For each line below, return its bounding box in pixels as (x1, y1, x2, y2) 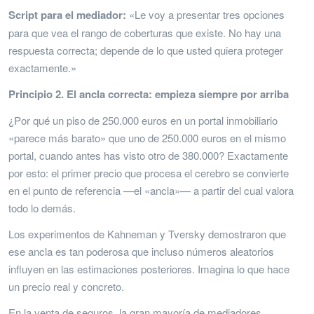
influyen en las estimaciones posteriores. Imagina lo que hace (8, 261, 289, 276)
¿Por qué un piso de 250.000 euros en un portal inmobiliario (8, 112, 278, 128)
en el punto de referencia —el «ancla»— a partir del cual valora (8, 182, 294, 198)
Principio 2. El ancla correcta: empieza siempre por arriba (8, 86, 289, 102)
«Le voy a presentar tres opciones (126, 6, 285, 22)
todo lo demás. (8, 200, 76, 215)
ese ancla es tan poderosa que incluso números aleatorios (8, 243, 274, 259)
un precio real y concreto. (8, 278, 124, 294)
